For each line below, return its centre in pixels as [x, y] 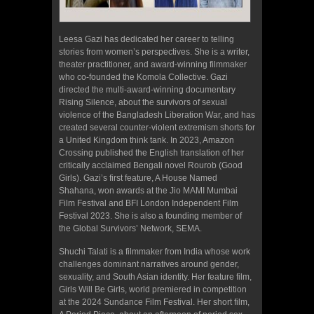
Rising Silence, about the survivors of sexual [143, 102]
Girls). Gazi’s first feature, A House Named [138, 178]
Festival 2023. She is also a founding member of [150, 216]
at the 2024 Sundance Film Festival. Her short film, [154, 302]
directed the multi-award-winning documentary [147, 89]
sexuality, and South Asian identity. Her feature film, [155, 277]
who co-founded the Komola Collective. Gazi [143, 77]
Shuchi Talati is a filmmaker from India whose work [155, 251]
